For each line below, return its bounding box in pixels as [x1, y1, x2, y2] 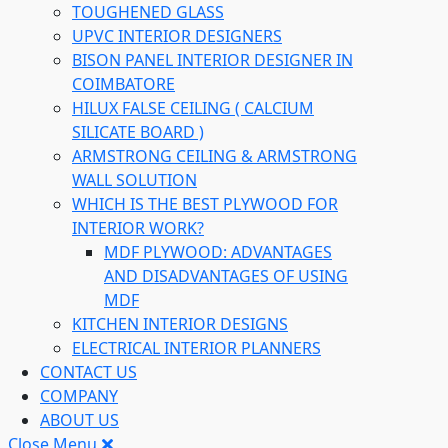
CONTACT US [40, 361, 137, 383]
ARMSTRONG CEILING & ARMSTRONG [72, 145, 357, 167]
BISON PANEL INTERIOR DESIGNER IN [72, 49, 353, 71]
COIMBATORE [72, 73, 175, 95]
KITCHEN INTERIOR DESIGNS [72, 313, 288, 335]
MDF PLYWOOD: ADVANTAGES [104, 241, 332, 263]
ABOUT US [40, 409, 119, 431]
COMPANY [40, 385, 118, 407]
